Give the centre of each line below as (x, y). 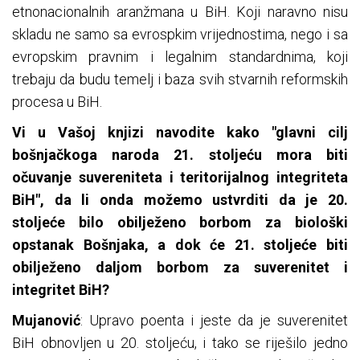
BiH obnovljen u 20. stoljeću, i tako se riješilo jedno (180, 343)
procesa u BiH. (57, 102)
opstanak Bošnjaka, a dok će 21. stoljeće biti (180, 245)
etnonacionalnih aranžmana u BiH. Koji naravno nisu (180, 12)
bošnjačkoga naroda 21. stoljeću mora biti (180, 155)
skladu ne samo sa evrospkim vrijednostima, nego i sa (180, 35)
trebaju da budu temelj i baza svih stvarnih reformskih (180, 80)
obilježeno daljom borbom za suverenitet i (180, 268)
